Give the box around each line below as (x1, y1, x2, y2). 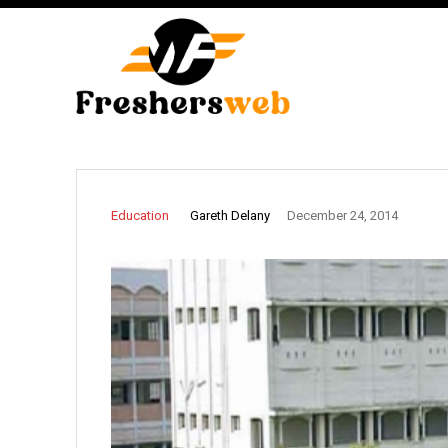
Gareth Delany (190, 207, 270, 223)
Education (111, 207, 169, 223)
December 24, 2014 (287, 208, 398, 224)
